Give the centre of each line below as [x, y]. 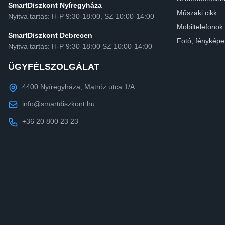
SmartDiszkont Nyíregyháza [55, 5]
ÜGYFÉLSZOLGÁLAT [54, 67]
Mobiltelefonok [200, 27]
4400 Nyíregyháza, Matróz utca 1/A [78, 87]
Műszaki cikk [197, 13]
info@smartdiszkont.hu [59, 104]
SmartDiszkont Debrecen [50, 35]
